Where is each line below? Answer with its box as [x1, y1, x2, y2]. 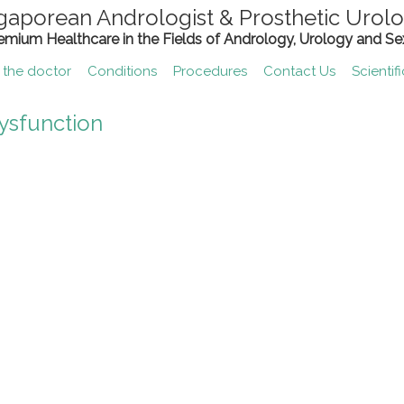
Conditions [87, 63, 157, 79]
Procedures [173, 63, 247, 79]
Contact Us [263, 63, 335, 79]
